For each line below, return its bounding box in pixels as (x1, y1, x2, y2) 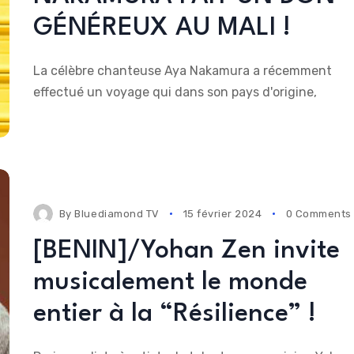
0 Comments (285, 208, 352, 220)
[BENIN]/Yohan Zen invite (32, 238, 340, 265)
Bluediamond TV (74, 208, 160, 220)
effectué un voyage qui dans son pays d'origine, (32, 84, 317, 100)
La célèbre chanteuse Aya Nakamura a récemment (32, 62, 332, 78)
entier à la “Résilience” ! (32, 301, 316, 328)
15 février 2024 (183, 208, 262, 220)
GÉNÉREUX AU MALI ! (32, 14, 291, 41)
